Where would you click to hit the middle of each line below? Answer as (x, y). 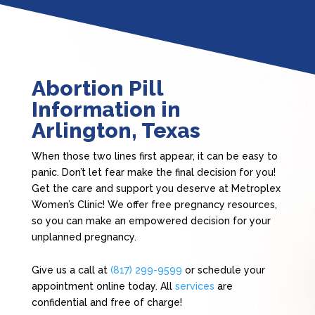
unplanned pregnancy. (84, 237)
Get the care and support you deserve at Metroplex (156, 189)
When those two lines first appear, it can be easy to (154, 156)
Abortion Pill (97, 89)
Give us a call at (71, 270)
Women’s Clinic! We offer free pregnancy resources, (154, 205)
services (194, 287)
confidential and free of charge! (107, 303)
